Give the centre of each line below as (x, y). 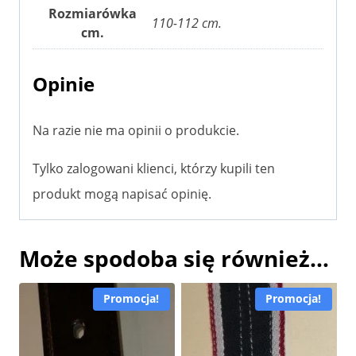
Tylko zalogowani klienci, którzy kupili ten (154, 168)
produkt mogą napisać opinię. (122, 193)
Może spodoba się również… (174, 258)
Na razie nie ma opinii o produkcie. (136, 130)
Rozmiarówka (92, 13)
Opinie (64, 83)
